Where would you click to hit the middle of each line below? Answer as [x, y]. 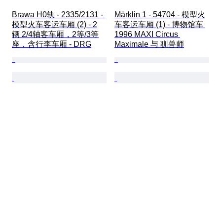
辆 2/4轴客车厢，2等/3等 [55, 34]
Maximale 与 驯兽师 [149, 44]
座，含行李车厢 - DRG [52, 44]
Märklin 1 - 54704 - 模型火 [160, 14]
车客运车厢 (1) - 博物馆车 [160, 24]
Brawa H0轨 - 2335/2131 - [58, 14]
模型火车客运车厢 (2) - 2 [55, 24]
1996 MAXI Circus [147, 34]
